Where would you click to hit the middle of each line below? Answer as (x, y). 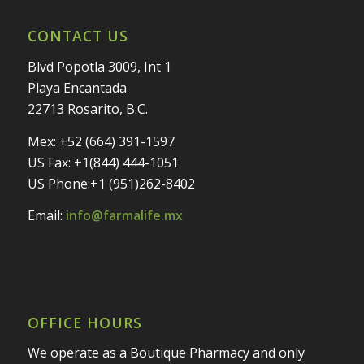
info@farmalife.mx (124, 216)
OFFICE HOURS (84, 322)
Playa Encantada (77, 88)
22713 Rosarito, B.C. (87, 109)
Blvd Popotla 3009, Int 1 (99, 67)
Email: (46, 216)
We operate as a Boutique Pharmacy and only (166, 353)
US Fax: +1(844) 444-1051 (103, 162)
